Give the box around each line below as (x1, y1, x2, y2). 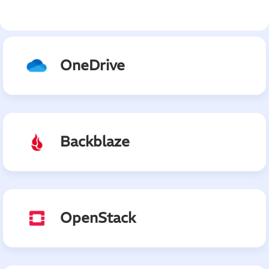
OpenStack (60, 208, 136, 226)
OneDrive (60, 55, 125, 74)
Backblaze (60, 131, 130, 150)
